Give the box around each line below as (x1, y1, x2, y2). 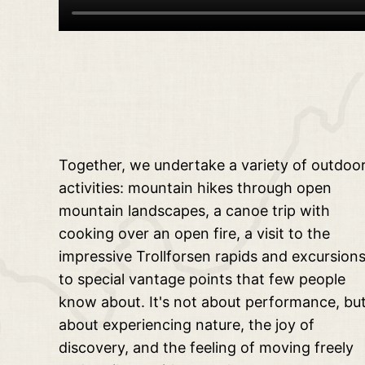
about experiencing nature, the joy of (59, 316, 314, 334)
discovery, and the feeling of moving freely (59, 339, 354, 357)
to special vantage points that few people (59, 270, 345, 288)
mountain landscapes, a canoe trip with (59, 202, 330, 220)
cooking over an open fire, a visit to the (59, 225, 330, 243)
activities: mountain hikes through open (59, 179, 332, 197)
